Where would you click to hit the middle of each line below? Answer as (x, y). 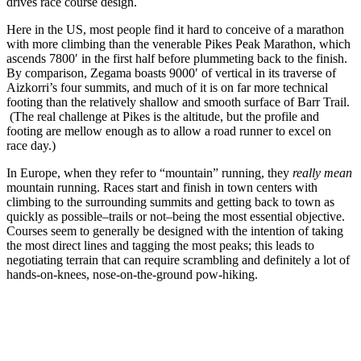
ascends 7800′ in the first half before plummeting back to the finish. (178, 58)
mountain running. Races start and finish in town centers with (162, 187)
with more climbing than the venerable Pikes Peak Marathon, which (178, 44)
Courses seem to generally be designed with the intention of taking (175, 230)
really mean (322, 172)
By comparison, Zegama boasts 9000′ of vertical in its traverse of (171, 73)
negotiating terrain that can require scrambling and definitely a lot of (178, 259)
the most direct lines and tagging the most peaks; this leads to (160, 245)
